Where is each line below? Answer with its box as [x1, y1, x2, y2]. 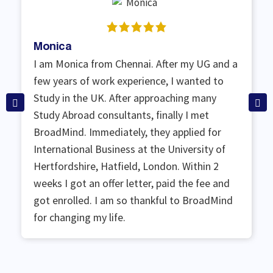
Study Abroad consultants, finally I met [34, 108, 209, 122]
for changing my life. [34, 210, 126, 225]
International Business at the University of [34, 142, 225, 157]
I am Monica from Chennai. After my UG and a [34, 57, 238, 71]
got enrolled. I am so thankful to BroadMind [34, 193, 233, 208]
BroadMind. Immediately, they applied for [34, 125, 221, 140]
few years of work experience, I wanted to [34, 74, 224, 88]
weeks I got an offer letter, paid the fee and [34, 176, 230, 191]
